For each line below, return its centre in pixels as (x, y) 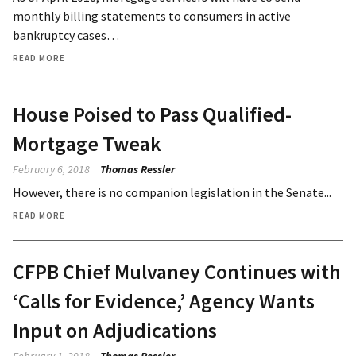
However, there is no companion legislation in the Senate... (172, 192)
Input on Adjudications (115, 330)
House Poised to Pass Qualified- (152, 114)
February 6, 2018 (51, 169)
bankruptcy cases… (66, 35)
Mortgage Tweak (87, 143)
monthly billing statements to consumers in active (152, 15)
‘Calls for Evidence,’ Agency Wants (164, 300)
